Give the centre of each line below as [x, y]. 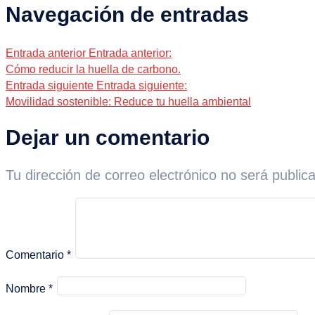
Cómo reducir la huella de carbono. [93, 69]
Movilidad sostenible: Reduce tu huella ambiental [128, 101]
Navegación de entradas [127, 14]
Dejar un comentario [108, 138]
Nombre [27, 289]
